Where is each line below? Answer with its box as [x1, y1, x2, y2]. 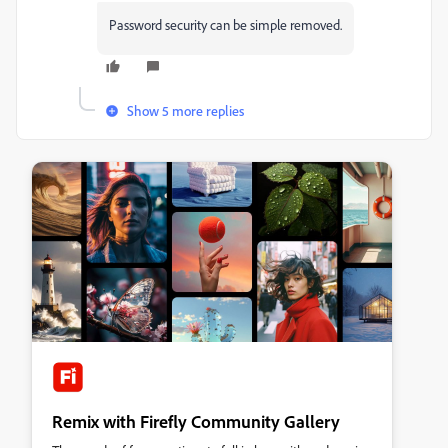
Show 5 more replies [127, 102, 244, 119]
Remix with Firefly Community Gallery [52, 410, 340, 432]
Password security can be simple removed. [109, 16, 342, 33]
